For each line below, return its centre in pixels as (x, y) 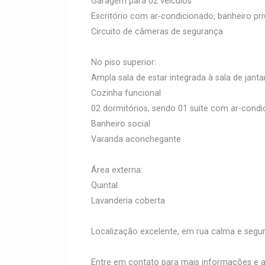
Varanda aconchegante (136, 139)
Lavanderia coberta (128, 201)
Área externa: (117, 170)
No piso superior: (124, 62)
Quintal (104, 185)
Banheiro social (121, 124)
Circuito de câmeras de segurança (157, 32)
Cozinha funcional (126, 93)
